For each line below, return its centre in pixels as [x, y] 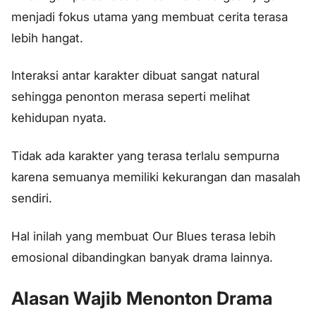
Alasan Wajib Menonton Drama [142, 298]
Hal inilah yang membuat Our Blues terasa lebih [144, 237]
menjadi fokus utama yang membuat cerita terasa [150, 17]
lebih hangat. [47, 38]
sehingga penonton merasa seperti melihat [131, 97]
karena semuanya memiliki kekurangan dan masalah [156, 177]
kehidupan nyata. [59, 118]
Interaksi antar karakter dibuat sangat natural [135, 76]
